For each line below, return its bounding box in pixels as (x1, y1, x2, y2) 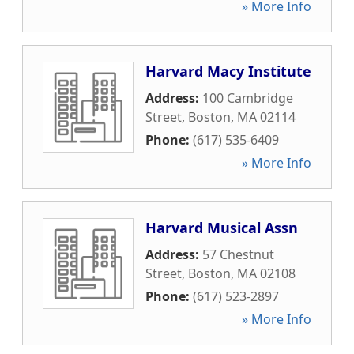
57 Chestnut (202, 246, 274, 263)
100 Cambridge (202, 89, 293, 107)
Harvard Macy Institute (145, 62, 311, 81)
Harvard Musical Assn (145, 218, 298, 237)
